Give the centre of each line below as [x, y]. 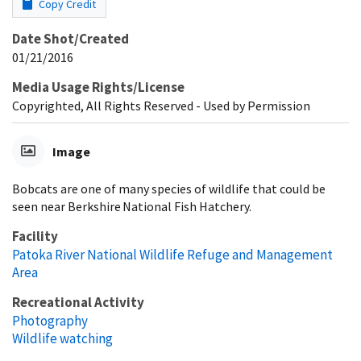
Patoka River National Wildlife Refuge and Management [172, 255]
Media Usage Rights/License [98, 87]
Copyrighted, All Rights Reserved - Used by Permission [161, 106]
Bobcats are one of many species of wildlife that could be [169, 189]
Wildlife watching [62, 339]
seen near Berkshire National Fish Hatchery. [132, 207]
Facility [35, 237]
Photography [50, 321]
